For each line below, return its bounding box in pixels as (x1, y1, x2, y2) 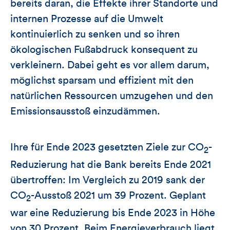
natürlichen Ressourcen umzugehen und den (10, 90, 213, 101)
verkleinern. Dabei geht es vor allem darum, (10, 60, 209, 70)
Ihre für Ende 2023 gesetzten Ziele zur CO (10, 142, 204, 152)
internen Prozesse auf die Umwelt (10, 13, 163, 24)
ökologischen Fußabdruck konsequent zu (10, 44, 198, 55)
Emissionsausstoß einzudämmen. (10, 106, 160, 117)
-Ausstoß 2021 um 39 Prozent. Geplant (31, 190, 206, 201)
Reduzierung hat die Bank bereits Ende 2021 (10, 159, 211, 170)
